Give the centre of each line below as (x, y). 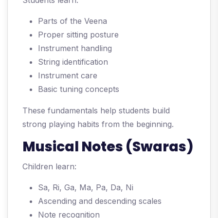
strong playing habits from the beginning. (98, 124)
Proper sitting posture (78, 35)
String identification (73, 62)
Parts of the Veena (73, 21)
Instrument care (68, 76)
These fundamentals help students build (96, 111)
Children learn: (49, 167)
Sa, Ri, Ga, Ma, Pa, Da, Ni (86, 188)
